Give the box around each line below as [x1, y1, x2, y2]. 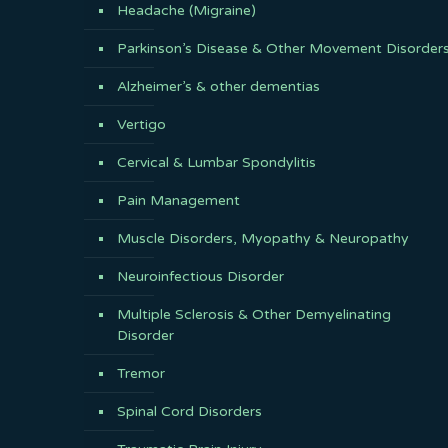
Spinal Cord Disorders [117, 403, 262, 420]
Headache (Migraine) [117, 2, 256, 19]
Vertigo [117, 116, 166, 133]
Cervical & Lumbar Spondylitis [117, 154, 316, 171]
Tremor [117, 365, 165, 382]
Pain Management [117, 192, 240, 209]
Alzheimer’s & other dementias [117, 78, 320, 95]
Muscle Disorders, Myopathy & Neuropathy [117, 230, 409, 247]
